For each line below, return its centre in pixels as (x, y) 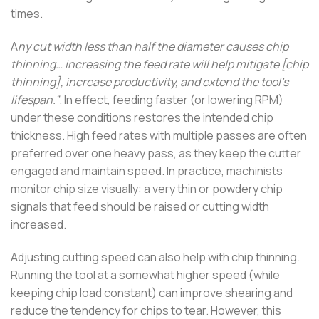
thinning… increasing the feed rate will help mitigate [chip (159, 64)
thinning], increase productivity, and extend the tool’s (150, 82)
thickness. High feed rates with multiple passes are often (159, 136)
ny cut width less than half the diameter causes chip (153, 47)
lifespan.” (35, 100)
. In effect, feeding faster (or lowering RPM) (171, 100)
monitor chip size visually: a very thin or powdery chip (147, 189)
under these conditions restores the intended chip (142, 118)
